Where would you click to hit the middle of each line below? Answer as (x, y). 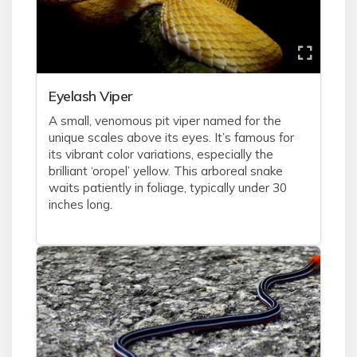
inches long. (80, 204)
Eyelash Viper (91, 96)
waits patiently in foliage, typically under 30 (168, 188)
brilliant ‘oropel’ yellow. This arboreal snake (166, 171)
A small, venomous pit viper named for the (165, 121)
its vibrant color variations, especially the (161, 154)
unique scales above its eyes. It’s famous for (171, 137)
